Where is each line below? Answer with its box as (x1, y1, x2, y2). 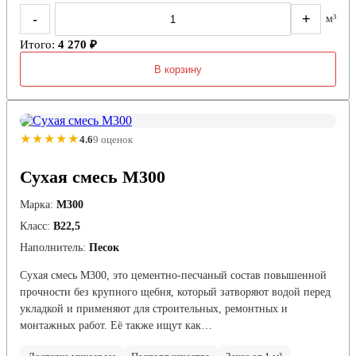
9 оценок (93, 133, 133, 145)
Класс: (20, 220, 50, 233)
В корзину (154, 63, 202, 75)
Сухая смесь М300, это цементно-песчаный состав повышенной (20, 269, 327, 282)
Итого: (20, 38, 58, 52)
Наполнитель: (20, 242, 86, 254)
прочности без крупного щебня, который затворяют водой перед (20, 286, 331, 299)
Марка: (20, 199, 53, 211)
